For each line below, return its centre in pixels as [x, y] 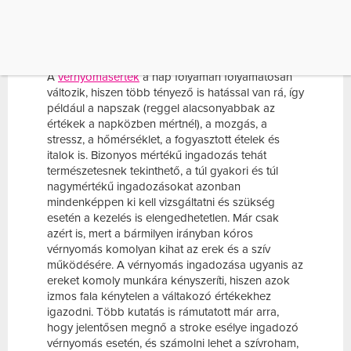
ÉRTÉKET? [90, 41]
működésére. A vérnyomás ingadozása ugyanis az [175, 265]
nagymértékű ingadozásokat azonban [144, 187]
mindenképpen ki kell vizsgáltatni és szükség [161, 203]
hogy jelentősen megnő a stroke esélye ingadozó [173, 328]
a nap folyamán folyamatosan [216, 77]
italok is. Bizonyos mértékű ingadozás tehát [157, 156]
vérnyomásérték [99, 77]
